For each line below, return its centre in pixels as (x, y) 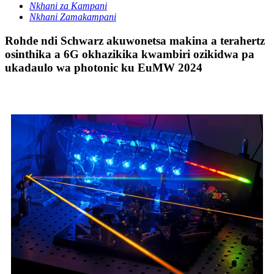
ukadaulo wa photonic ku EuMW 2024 (104, 68)
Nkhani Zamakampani (73, 17)
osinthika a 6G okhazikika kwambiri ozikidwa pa (130, 54)
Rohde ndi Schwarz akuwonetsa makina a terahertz (135, 41)
